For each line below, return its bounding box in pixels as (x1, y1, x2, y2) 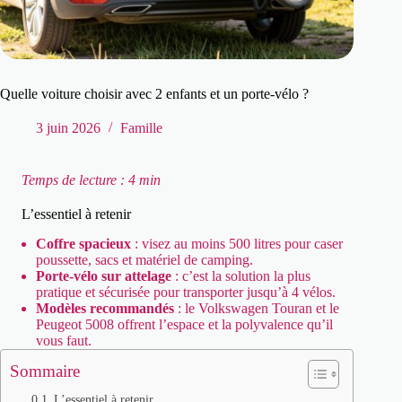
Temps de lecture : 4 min (18, 172, 161, 188)
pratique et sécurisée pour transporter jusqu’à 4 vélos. (36, 284, 336, 301)
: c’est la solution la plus (171, 268, 310, 284)
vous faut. (36, 333, 92, 349)
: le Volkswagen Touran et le (174, 301, 339, 317)
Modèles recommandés (36, 301, 174, 317)
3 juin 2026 (36, 120, 100, 136)
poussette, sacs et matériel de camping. (36, 252, 253, 268)
